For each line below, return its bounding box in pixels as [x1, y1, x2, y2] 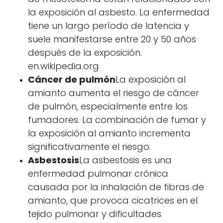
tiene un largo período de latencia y [28, 22, 189, 31]
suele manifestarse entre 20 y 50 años [28, 35, 196, 45]
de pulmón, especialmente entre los [28, 103, 188, 112]
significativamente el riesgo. [28, 143, 151, 152]
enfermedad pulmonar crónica [28, 170, 168, 179]
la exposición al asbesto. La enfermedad [28, 8, 210, 18]
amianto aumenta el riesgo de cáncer [28, 89, 199, 99]
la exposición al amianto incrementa [28, 129, 191, 139]
